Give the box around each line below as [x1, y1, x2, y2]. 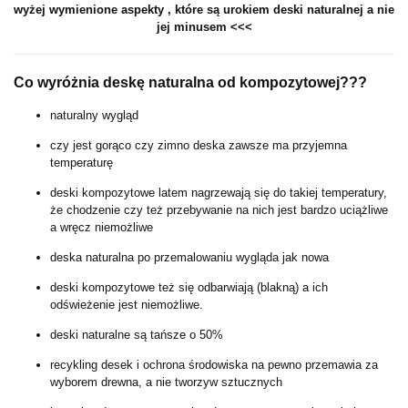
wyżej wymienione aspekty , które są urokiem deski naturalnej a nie [14, 3, 394, 17]
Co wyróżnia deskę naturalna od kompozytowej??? [14, 75, 371, 91]
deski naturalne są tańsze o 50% [50, 328, 223, 342]
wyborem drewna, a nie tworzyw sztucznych [50, 375, 282, 390]
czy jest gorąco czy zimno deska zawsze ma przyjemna [50, 138, 347, 153]
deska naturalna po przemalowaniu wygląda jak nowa [50, 250, 329, 265]
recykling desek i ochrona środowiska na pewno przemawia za [50, 358, 378, 372]
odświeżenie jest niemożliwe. [50, 298, 207, 312]
